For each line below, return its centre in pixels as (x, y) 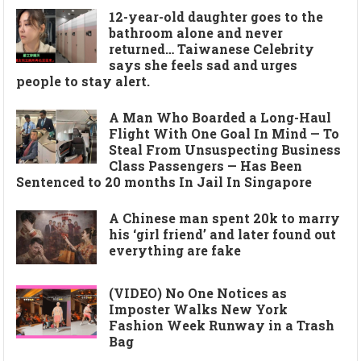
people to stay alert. (83, 81)
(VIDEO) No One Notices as (198, 293)
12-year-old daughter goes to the (216, 17)
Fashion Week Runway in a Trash (222, 325)
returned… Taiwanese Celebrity (212, 49)
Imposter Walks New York (199, 309)
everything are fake (175, 251)
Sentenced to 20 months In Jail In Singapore (164, 182)
